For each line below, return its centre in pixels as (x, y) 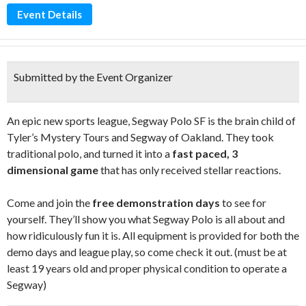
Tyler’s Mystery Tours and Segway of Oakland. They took (140, 137)
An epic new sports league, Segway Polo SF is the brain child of (151, 121)
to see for (243, 203)
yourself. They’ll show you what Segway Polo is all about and (146, 219)
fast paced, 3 (204, 153)
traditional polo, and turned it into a (88, 153)
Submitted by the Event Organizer (93, 77)
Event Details (50, 14)
